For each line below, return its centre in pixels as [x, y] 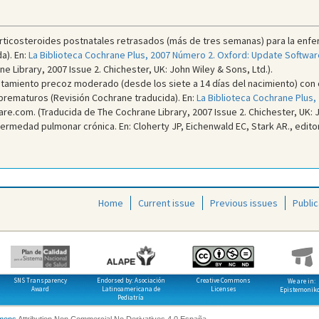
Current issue [167, 203]
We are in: [301, 281]
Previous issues [244, 203]
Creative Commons [224, 280]
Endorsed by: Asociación [131, 280]
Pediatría [131, 297]
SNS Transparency [40, 280]
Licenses [224, 289]
